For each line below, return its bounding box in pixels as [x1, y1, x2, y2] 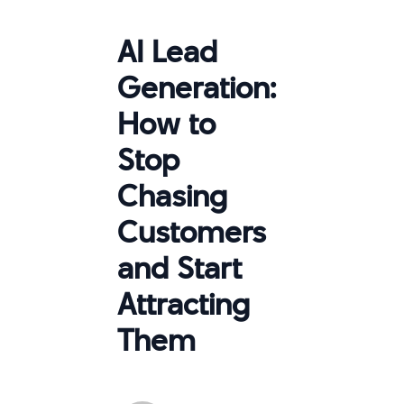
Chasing [117, 175, 227, 216]
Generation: [117, 67, 276, 108]
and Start [117, 247, 242, 289]
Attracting [117, 283, 250, 325]
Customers [117, 211, 266, 252]
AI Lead [117, 31, 217, 72]
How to [117, 103, 216, 144]
